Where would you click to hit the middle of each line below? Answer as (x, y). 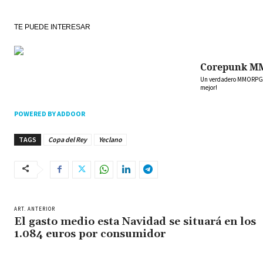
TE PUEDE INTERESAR (52, 27)
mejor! (209, 87)
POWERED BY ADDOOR (50, 114)
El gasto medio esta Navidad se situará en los (135, 221)
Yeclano (110, 139)
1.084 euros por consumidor (90, 234)
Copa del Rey (68, 139)
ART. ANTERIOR (35, 208)
